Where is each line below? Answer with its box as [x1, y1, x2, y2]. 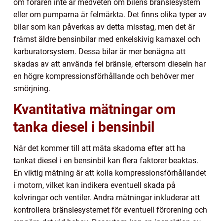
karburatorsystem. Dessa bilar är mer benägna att [13, 46, 185, 56]
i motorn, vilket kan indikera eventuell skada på [13, 180, 176, 190]
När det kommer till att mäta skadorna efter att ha [13, 143, 185, 153]
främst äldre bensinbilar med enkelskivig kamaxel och [13, 34, 200, 44]
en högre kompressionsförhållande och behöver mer [13, 71, 194, 81]
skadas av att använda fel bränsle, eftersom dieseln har [13, 59, 206, 69]
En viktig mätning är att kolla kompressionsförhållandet [13, 168, 206, 178]
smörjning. [13, 83, 50, 93]
